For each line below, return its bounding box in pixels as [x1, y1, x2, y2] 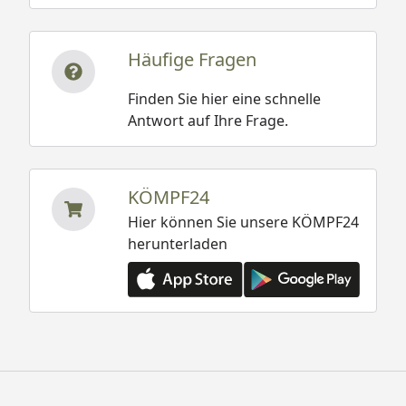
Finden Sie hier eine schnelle [127, 89, 321, 110]
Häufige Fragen [127, 47, 256, 72]
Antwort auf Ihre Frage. [127, 111, 288, 131]
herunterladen [127, 234, 227, 255]
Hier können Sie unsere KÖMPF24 [127, 212, 359, 233]
